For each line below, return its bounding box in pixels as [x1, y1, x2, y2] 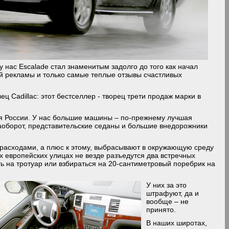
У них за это [146, 181, 187, 189]
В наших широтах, [146, 219, 208, 227]
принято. [146, 205, 176, 214]
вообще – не [146, 197, 189, 205]
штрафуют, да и [146, 189, 199, 197]
